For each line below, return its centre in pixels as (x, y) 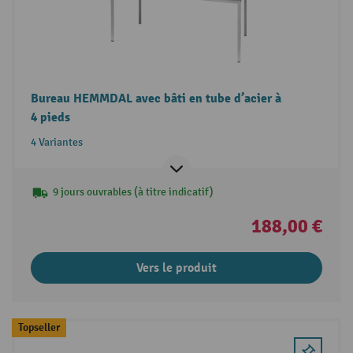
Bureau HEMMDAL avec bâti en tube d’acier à (156, 98)
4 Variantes (56, 142)
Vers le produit (176, 268)
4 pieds (50, 117)
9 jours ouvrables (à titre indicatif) (133, 191)
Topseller (39, 327)
